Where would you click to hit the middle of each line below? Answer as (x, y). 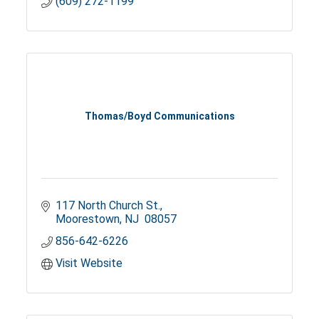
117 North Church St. (108, 206)
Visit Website (89, 263)
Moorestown (88, 219)
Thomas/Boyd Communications (159, 116)
